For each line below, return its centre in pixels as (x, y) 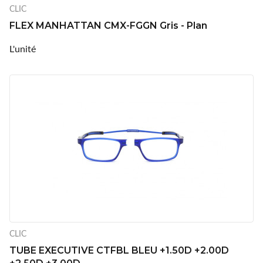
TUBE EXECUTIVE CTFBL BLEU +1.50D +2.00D (119, 250)
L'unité (23, 48)
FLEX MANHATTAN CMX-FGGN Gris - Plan (108, 25)
